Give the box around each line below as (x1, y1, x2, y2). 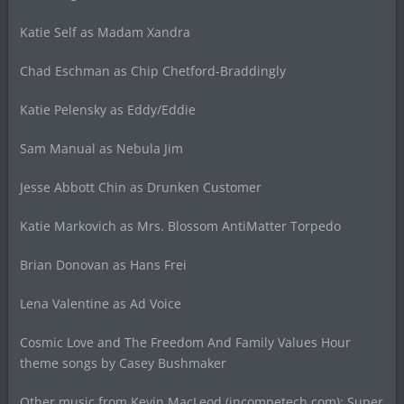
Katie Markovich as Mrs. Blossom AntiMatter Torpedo (19, 217, 341, 235)
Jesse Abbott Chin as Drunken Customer (19, 179, 262, 197)
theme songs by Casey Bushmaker (19, 354, 226, 372)
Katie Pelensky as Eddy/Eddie (19, 101, 196, 119)
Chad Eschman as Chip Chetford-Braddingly (19, 62, 286, 80)
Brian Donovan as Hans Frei (19, 256, 187, 274)
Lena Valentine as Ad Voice (19, 295, 181, 313)
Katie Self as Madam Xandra (19, 23, 190, 41)
